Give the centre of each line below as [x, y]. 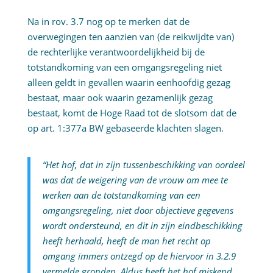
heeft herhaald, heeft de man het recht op [126, 241]
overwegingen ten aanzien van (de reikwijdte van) [130, 37]
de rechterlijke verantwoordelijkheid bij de [116, 52]
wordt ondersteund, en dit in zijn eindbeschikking [142, 226]
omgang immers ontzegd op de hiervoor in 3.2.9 [139, 256]
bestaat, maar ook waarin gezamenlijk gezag [120, 98]
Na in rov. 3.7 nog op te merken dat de [108, 22]
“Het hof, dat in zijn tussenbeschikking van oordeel [144, 165]
